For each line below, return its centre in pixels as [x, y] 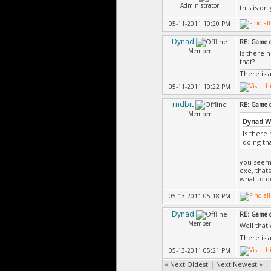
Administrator [200, 5]
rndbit [183, 104]
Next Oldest [189, 264]
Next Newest [237, 264]
